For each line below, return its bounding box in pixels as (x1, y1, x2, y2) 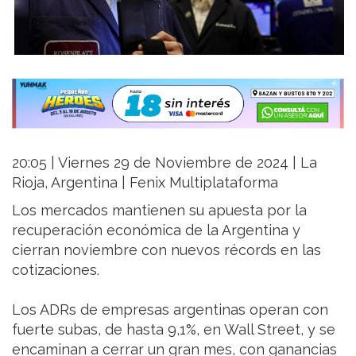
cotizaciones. (12, 261, 99, 278)
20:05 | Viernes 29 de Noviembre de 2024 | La (12, 153, 317, 171)
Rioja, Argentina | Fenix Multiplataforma (12, 173, 278, 191)
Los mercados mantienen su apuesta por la (12, 201, 307, 219)
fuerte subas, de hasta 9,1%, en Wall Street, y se (12, 320, 335, 338)
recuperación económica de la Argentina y (12, 221, 300, 238)
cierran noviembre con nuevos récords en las (12, 241, 321, 258)
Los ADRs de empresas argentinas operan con (12, 300, 328, 318)
